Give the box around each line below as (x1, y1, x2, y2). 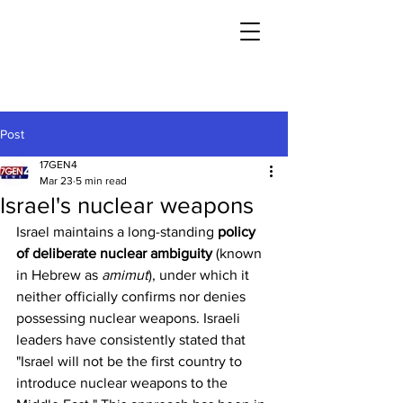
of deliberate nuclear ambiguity (16, 246, 212, 261)
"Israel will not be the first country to (16, 354, 246, 369)
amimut (102, 267, 148, 282)
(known (212, 246, 265, 261)
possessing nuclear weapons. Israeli (16, 310, 244, 326)
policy (218, 224, 259, 239)
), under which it (148, 267, 253, 282)
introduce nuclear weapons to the (16, 375, 231, 390)
